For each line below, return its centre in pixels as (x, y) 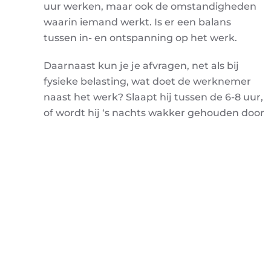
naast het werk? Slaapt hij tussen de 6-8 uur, (153, 97)
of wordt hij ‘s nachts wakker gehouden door (154, 113)
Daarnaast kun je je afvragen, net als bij (141, 66)
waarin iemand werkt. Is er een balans (137, 22)
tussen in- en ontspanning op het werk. (140, 38)
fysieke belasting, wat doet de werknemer (147, 81)
